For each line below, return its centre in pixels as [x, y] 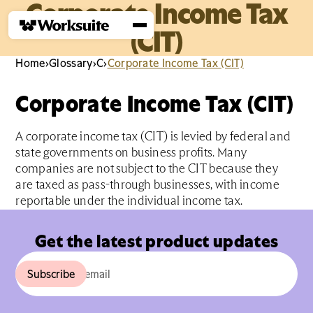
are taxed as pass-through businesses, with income [148, 185]
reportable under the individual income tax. [129, 201]
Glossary [71, 63]
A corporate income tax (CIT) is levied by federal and [153, 137]
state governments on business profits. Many [131, 153]
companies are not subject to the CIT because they [147, 169]
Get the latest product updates [156, 241]
